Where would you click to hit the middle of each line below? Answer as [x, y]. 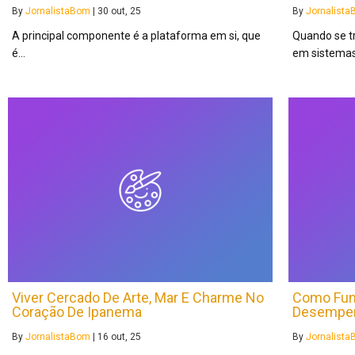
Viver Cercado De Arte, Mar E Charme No [138, 298]
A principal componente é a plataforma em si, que [136, 35]
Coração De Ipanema [77, 312]
